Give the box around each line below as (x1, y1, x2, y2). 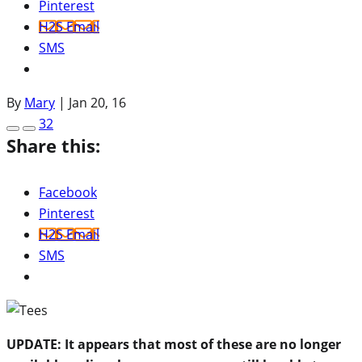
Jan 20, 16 (69, 93, 126, 112)
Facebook (39, 183, 97, 201)
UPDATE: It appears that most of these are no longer (6, 335, 341, 353)
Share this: (6, 133, 100, 158)
